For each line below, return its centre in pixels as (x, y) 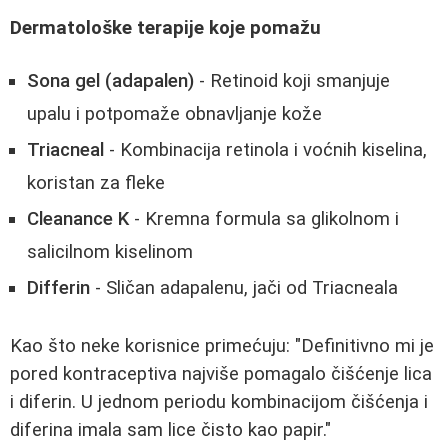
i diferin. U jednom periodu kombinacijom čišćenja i (219, 401)
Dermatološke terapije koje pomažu (165, 27)
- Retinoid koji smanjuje (292, 81)
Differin (58, 288)
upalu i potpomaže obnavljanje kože (174, 114)
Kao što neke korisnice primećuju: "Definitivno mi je (222, 345)
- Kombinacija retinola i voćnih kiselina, (265, 150)
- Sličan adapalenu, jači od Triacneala (244, 288)
